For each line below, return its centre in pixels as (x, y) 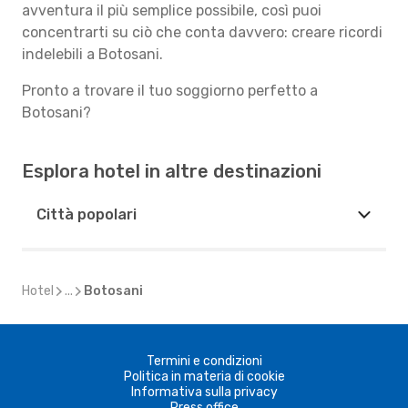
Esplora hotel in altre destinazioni (172, 171)
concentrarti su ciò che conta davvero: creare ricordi (202, 32)
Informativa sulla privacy (204, 392)
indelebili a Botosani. (92, 54)
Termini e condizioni (204, 361)
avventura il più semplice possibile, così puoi (172, 10)
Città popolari (87, 214)
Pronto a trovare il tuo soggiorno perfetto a (170, 91)
